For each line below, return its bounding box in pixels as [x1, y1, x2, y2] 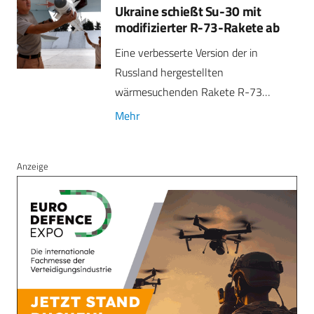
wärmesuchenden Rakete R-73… [115, 83, 270, 100]
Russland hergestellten [115, 63, 224, 81]
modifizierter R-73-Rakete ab [115, 16, 280, 37]
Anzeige [17, 158, 48, 173]
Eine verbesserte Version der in [115, 43, 258, 61]
